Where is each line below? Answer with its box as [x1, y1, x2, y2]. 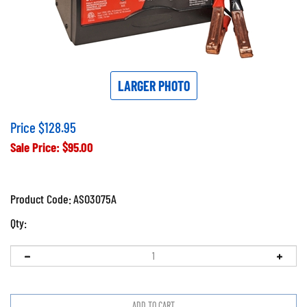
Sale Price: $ [10, 139, 68, 155]
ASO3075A [73, 191, 116, 206]
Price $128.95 [10, 119, 76, 136]
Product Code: [10, 191, 71, 206]
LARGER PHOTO [117, 77, 190, 94]
